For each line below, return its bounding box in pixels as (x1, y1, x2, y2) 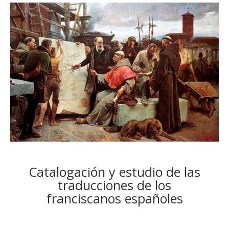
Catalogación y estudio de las (29, 163, 200, 180)
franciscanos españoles (46, 190, 183, 207)
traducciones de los (58, 176, 171, 194)
